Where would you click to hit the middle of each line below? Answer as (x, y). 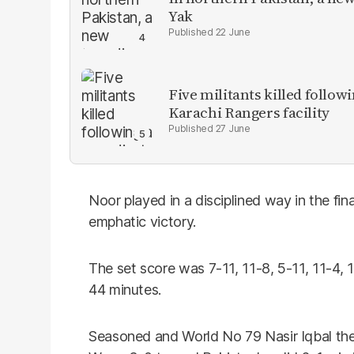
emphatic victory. (142, 222)
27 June (233, 128)
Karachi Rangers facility (249, 112)
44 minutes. (125, 290)
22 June (233, 32)
